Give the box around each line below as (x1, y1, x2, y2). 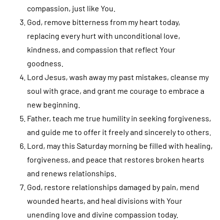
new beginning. (27, 99, 80, 109)
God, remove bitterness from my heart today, (27, 17, 180, 27)
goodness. (27, 58, 63, 68)
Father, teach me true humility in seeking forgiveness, (27, 113, 211, 123)
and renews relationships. (27, 168, 116, 178)
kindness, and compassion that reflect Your (27, 44, 175, 54)
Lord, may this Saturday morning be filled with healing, (27, 140, 213, 150)
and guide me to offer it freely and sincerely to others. (27, 127, 211, 137)
